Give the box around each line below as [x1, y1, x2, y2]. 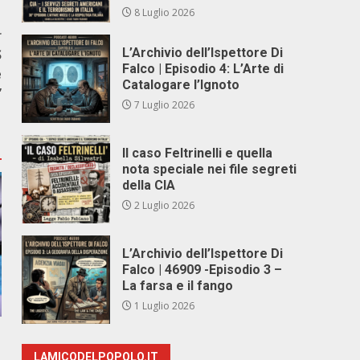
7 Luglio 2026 [132, 98, 195, 112]
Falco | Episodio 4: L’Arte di [122, 61, 284, 76]
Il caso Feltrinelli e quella [122, 145, 273, 161]
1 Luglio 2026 [132, 299, 195, 313]
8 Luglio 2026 [132, 6, 195, 19]
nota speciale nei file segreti [122, 162, 297, 177]
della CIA [122, 178, 176, 193]
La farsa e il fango [122, 278, 234, 293]
